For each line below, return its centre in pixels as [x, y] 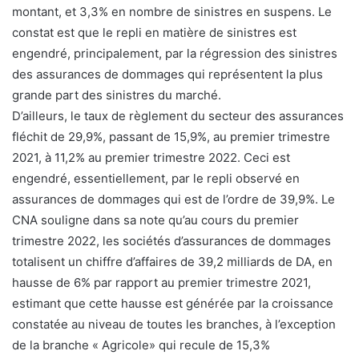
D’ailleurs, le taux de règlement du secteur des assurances [178, 116]
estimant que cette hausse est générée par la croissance [173, 304]
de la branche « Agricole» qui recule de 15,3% [141, 345]
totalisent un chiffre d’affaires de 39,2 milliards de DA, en [172, 262]
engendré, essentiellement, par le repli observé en [156, 179]
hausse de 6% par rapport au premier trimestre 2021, [161, 283]
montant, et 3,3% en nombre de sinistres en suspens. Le [172, 12]
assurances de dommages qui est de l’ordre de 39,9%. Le [173, 200]
